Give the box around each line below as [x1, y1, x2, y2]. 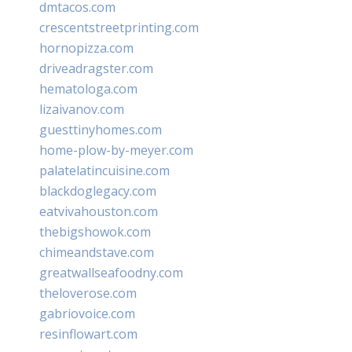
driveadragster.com [39, 59, 153, 77]
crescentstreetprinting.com [39, 18, 199, 36]
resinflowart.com [39, 324, 137, 343]
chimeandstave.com [39, 243, 154, 261]
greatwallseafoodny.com [39, 263, 183, 281]
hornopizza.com [39, 38, 134, 57]
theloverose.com [39, 284, 137, 302]
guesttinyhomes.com [39, 120, 162, 138]
